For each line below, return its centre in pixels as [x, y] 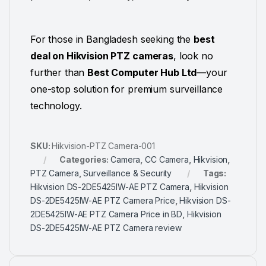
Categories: [85, 159]
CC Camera [167, 159]
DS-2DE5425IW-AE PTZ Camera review [106, 227]
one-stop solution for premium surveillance [127, 89]
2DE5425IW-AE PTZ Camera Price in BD [107, 214]
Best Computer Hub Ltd [142, 72]
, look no [193, 56]
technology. [56, 105]
